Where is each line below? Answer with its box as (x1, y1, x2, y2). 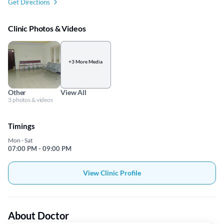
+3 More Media (68, 58, 103, 65)
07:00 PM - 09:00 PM (8, 144, 71, 153)
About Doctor (8, 209, 69, 222)
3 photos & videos (8, 96, 53, 104)
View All (60, 88, 86, 97)
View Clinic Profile (83, 168, 141, 177)
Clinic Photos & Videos (8, 23, 86, 33)
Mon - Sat (8, 136, 32, 144)
